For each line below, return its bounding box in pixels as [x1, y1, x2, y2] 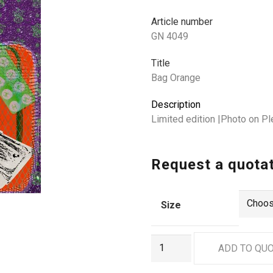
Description [151, 99, 200, 110]
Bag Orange [151, 72, 200, 83]
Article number [151, 16, 213, 27]
